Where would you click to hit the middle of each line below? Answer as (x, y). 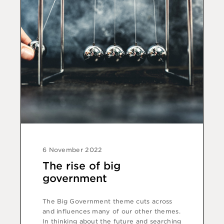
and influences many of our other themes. (111, 211)
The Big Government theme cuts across (107, 201)
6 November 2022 (72, 149)
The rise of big (81, 166)
